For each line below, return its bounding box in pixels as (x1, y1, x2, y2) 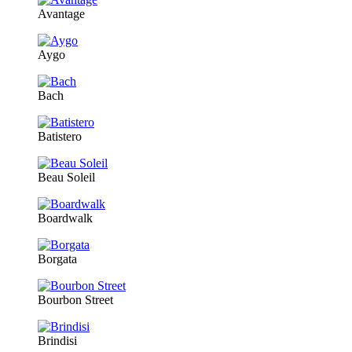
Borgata (38, 252, 77, 266)
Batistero (38, 130, 82, 144)
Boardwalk (38, 211, 93, 225)
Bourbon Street (38, 293, 113, 307)
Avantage (38, 7, 85, 21)
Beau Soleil (38, 170, 95, 185)
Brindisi (38, 334, 77, 348)
